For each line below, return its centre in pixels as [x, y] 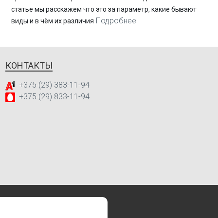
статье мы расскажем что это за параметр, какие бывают [104, 9]
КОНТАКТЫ [29, 65]
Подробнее [116, 21]
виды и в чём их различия [52, 21]
